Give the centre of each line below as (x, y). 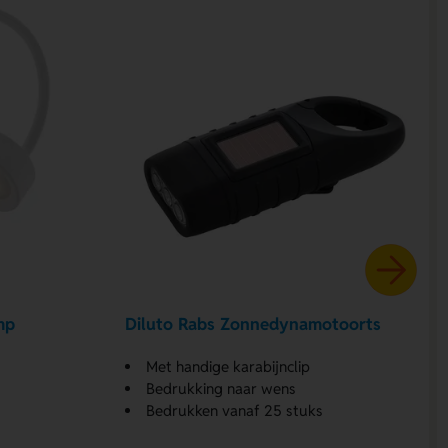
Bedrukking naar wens (221, 388)
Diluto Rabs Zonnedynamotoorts (253, 324)
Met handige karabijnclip (228, 366)
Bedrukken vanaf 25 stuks (235, 410)
